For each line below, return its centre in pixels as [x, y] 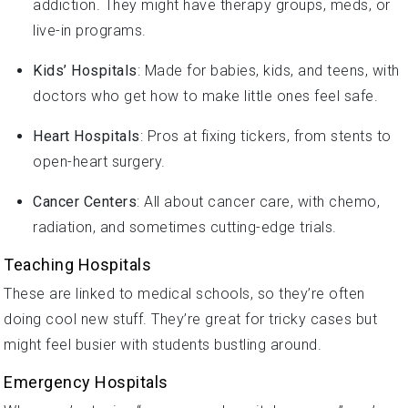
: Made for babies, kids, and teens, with [268, 70]
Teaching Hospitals [77, 264]
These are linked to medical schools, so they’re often [184, 293]
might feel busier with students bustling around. [163, 344]
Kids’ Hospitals [85, 70]
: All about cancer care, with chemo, [258, 201]
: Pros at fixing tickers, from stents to [265, 136]
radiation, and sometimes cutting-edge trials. [185, 227]
